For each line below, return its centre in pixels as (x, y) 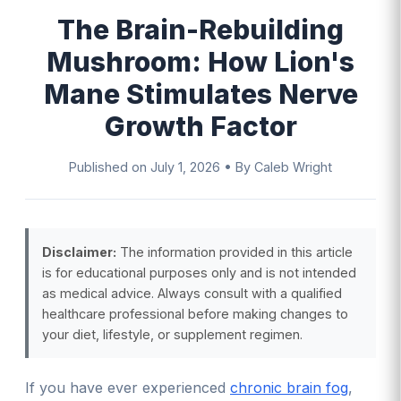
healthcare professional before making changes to (195, 314)
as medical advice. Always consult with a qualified (192, 294)
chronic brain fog (289, 388)
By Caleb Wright (284, 167)
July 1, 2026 (185, 167)
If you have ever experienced (128, 388)
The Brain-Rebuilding (200, 30)
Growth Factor (200, 127)
